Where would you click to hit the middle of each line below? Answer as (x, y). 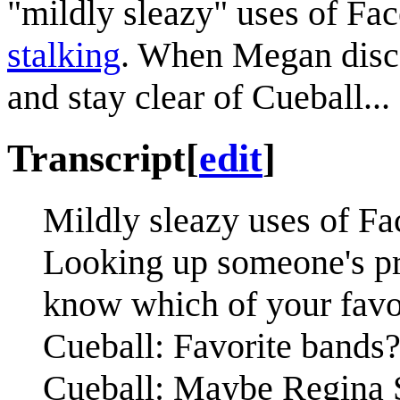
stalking (64, 54)
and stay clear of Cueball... (199, 96)
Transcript (96, 158)
